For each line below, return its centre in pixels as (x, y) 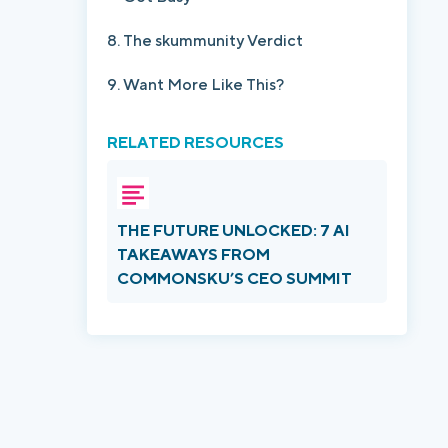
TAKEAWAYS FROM (193, 254)
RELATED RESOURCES (195, 142)
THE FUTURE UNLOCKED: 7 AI (233, 230)
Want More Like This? (203, 84)
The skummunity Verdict (213, 40)
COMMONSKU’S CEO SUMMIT (234, 278)
